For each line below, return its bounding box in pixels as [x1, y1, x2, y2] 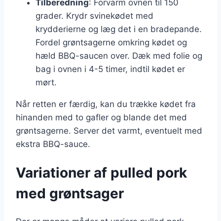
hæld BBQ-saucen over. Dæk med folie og [36, 50, 202, 61]
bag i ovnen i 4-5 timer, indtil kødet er [36, 64, 185, 74]
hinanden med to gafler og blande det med [16, 112, 187, 122]
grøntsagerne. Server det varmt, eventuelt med [16, 125, 202, 136]
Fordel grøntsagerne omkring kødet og [36, 37, 187, 47]
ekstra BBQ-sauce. [16, 139, 90, 149]
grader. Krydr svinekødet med [36, 10, 153, 21]
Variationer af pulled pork [16, 164, 187, 181]
